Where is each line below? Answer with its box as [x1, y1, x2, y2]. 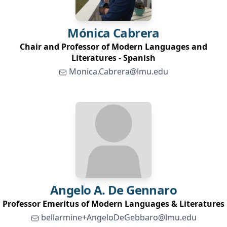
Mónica [67, 24, 110, 41]
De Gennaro [108, 181, 177, 198]
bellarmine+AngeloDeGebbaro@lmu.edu [41, 212, 197, 223]
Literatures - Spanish [71, 52, 156, 63]
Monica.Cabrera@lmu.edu [69, 66, 168, 77]
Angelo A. [50, 181, 105, 198]
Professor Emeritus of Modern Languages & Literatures [3, 198, 224, 209]
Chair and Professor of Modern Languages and [20, 41, 207, 52]
